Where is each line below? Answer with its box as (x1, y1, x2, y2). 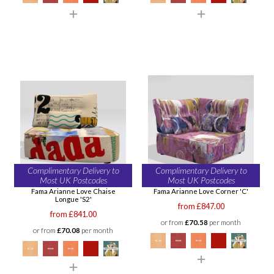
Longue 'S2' (54, 194, 92, 203)
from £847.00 (177, 201, 224, 211)
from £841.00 (50, 209, 97, 219)
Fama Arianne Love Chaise (31, 187, 116, 195)
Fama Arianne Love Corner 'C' (154, 187, 248, 195)
